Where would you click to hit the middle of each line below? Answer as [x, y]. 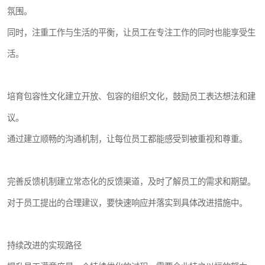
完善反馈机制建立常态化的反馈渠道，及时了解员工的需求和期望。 [131, 182]
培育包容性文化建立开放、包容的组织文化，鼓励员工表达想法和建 [131, 96]
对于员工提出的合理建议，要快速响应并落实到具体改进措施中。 [127, 203]
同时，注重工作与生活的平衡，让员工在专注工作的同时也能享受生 [131, 33]
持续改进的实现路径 [44, 245]
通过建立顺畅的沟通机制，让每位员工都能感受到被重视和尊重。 [127, 139]
